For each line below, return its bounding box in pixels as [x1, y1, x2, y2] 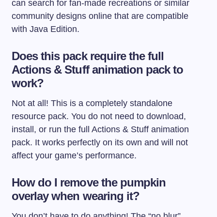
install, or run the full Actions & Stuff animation [12, 124, 189, 135]
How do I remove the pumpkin [12, 176, 166, 189]
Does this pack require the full [12, 49, 164, 63]
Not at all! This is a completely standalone [12, 98, 172, 108]
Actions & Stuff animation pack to [12, 63, 184, 77]
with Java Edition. [12, 24, 79, 34]
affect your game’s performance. [12, 151, 137, 161]
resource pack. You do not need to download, [12, 111, 186, 122]
